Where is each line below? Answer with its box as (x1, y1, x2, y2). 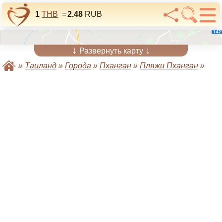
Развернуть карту (77, 47, 145, 55)
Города (65, 61, 92, 70)
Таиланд (25, 61, 57, 70)
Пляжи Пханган (140, 61, 199, 70)
